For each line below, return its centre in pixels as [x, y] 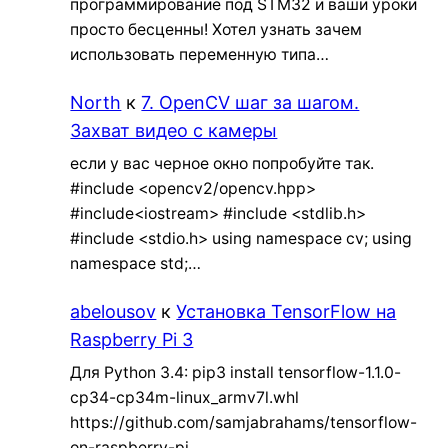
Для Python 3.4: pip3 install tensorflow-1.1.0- [236, 372]
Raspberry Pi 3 [132, 339]
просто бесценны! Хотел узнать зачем [216, 30]
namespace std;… [136, 263]
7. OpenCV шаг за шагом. [250, 103]
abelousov [113, 311]
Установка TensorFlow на [286, 311]
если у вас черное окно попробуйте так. [222, 163]
